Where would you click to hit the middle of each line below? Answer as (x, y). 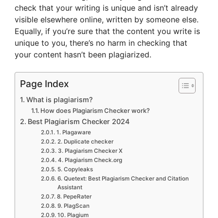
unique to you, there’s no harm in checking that (101, 43)
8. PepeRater (75, 196)
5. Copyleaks (75, 169)
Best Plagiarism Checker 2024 (78, 121)
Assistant (70, 187)
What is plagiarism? (59, 99)
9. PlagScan (73, 206)
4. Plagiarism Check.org (90, 160)
